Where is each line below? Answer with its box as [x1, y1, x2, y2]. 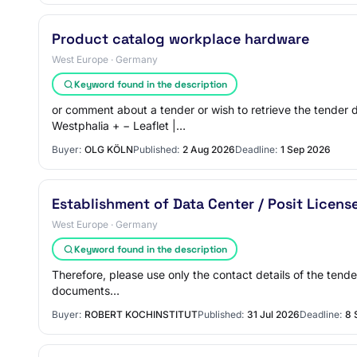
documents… [52, 284, 120, 297]
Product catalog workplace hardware [52, 29, 309, 48]
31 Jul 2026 [247, 308, 300, 320]
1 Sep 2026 [280, 143, 331, 155]
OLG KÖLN [84, 143, 133, 155]
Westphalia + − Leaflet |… [52, 119, 186, 132]
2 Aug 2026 [182, 143, 235, 155]
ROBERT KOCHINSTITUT [84, 308, 198, 320]
